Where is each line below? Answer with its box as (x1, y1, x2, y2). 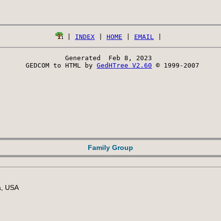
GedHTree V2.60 (97, 62, 152, 69)
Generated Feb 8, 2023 (65, 54, 156, 62)
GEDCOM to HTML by (22, 62, 97, 69)
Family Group (88, 144, 133, 151)
